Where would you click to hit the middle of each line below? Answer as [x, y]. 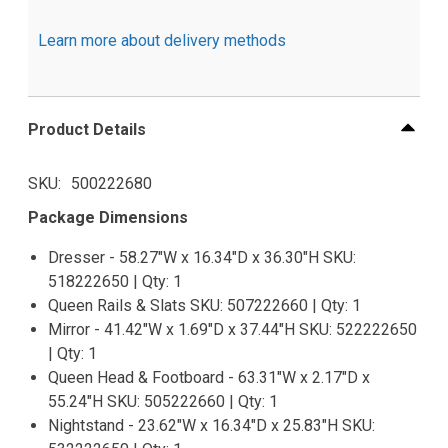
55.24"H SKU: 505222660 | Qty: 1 [163, 402]
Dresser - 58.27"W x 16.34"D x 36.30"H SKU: [202, 258]
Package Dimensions [108, 218]
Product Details [87, 129]
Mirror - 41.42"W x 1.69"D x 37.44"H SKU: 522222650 [232, 330]
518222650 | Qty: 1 [115, 282]
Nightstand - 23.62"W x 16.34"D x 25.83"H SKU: [211, 426]
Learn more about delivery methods [162, 41]
